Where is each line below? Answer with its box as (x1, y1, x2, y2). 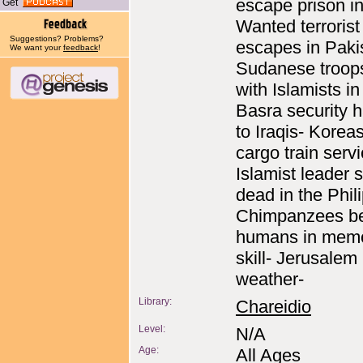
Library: (139, 297, 172, 306)
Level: (139, 324, 165, 334)
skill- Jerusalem (236, 248, 357, 268)
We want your (10, 43, 63, 52)
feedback (63, 43, 98, 52)
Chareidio (236, 297, 311, 317)
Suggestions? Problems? (10, 34, 104, 43)
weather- (236, 269, 304, 289)
